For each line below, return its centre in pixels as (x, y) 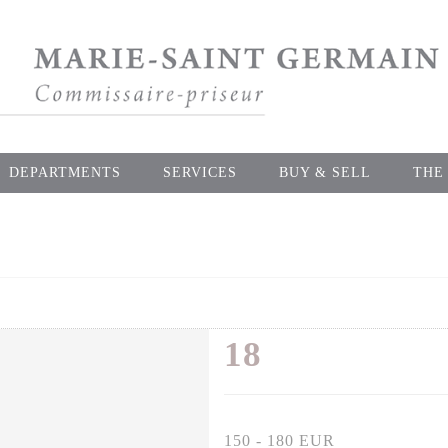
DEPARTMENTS (65, 173)
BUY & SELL (325, 173)
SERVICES (200, 173)
